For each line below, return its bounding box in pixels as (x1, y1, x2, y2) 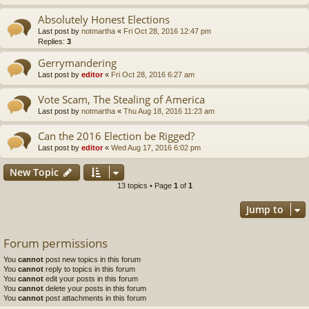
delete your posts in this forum (43, 283, 146, 292)
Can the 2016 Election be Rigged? (38, 128, 195, 143)
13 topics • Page (117, 181, 174, 190)
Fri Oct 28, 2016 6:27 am (111, 70, 195, 79)
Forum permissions (3, 235, 108, 251)
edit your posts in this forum (43, 274, 138, 283)
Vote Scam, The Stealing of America (38, 92, 205, 106)
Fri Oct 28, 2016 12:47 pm (123, 26, 211, 35)
